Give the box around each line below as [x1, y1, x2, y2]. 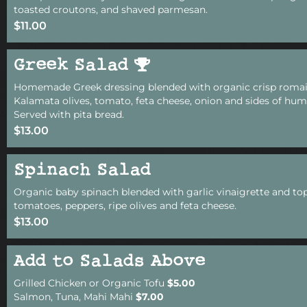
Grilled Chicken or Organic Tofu [14, 277, 167, 290]
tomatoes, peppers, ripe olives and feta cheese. [14, 199, 236, 212]
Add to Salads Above [14, 251, 206, 274]
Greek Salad [14, 55, 134, 78]
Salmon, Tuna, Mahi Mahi [14, 291, 136, 304]
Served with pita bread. [14, 108, 124, 121]
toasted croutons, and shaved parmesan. [14, 3, 208, 16]
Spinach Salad [14, 160, 151, 183]
